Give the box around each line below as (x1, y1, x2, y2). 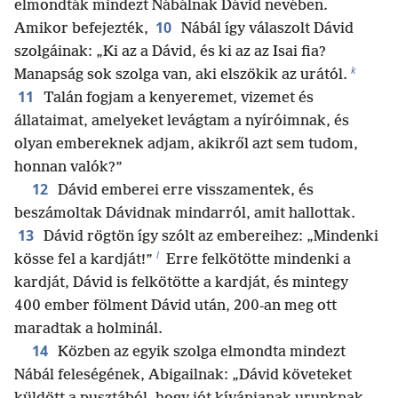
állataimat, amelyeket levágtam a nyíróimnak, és (14, 112, 349, 130)
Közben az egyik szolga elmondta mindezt (54, 343, 346, 361)
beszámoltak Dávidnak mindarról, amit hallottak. (14, 204, 355, 222)
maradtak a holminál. (14, 320, 163, 338)
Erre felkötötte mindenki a (163, 251, 351, 268)
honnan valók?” (14, 158, 123, 176)
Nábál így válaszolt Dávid (178, 20, 354, 37)
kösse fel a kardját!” (14, 251, 153, 268)
